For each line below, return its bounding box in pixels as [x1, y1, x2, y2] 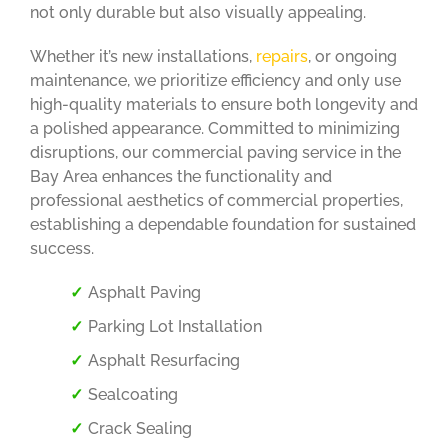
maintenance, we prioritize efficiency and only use [29, 70, 401, 90]
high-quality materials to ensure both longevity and [29, 94, 418, 114]
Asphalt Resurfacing [87, 350, 240, 370]
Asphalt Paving [87, 282, 201, 302]
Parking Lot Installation [87, 316, 262, 336]
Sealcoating [87, 384, 178, 404]
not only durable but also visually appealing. [29, 2, 366, 22]
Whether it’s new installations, [29, 46, 256, 66]
